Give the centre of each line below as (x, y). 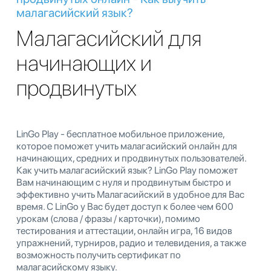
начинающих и (84, 63)
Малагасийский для (109, 38)
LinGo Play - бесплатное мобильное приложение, (120, 134)
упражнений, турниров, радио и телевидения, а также (131, 243)
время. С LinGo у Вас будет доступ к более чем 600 (125, 206)
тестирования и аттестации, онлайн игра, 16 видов (124, 230)
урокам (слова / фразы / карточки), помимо (108, 218)
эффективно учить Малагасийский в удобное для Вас (130, 194)
